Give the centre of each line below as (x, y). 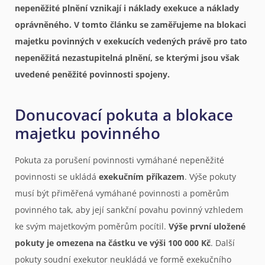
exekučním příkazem (142, 177)
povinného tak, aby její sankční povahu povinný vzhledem (129, 210)
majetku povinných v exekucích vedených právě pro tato (131, 41)
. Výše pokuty (210, 177)
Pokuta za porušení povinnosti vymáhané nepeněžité (119, 160)
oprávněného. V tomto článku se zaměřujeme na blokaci (130, 25)
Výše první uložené (207, 227)
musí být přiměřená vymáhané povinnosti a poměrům (122, 193)
